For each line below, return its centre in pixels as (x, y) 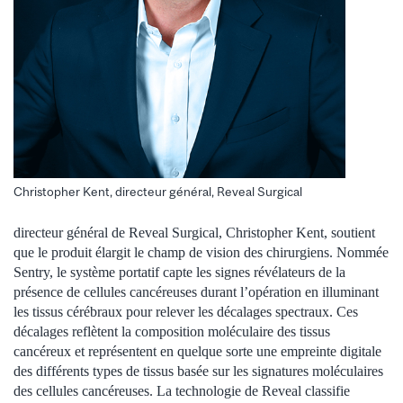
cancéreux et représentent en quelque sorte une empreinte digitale (197, 352)
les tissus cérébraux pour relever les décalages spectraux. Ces (186, 312)
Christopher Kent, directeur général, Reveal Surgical (158, 191)
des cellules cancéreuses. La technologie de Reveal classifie (182, 391)
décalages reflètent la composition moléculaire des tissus (172, 332)
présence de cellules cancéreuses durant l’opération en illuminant (196, 292)
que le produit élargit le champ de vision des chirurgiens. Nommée (201, 253)
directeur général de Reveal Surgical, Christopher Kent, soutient (194, 233)
